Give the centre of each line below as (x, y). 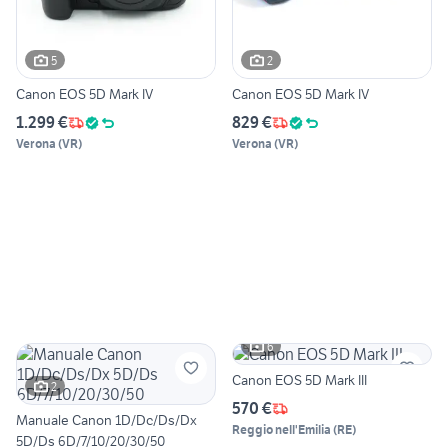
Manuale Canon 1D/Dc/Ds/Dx (106, 420)
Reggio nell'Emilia (281, 430)
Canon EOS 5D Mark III (299, 380)
